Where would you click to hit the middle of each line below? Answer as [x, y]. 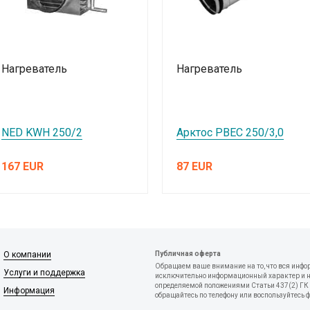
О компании [27, 255]
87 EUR [195, 167]
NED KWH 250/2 [42, 133]
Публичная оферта [188, 254]
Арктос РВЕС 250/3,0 [230, 133]
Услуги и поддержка [44, 273]
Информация [29, 291]
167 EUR [23, 167]
